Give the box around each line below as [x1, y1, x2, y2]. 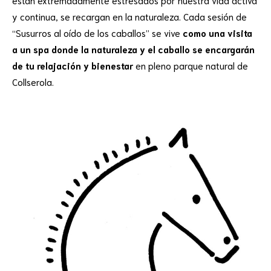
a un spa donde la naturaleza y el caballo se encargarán [12, 42, 255, 55]
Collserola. [12, 75, 54, 88]
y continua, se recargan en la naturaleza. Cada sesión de [12, 10, 247, 22]
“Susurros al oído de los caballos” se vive [12, 26, 183, 39]
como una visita [183, 26, 252, 39]
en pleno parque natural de [133, 59, 248, 71]
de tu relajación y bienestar [12, 59, 133, 71]
